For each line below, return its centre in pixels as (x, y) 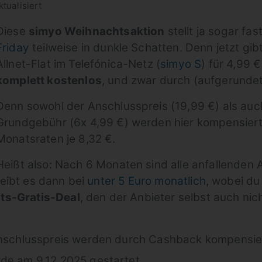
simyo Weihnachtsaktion (96, 31)
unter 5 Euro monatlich (146, 181)
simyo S (181, 64)
